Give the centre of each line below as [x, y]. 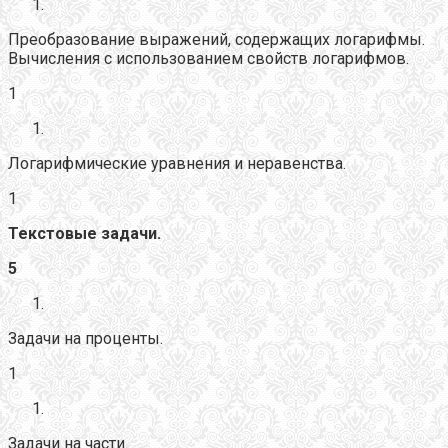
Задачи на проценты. [85, 338]
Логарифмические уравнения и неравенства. [177, 163]
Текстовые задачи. [84, 233]
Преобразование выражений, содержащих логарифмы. [216, 39]
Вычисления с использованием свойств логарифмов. [208, 58]
